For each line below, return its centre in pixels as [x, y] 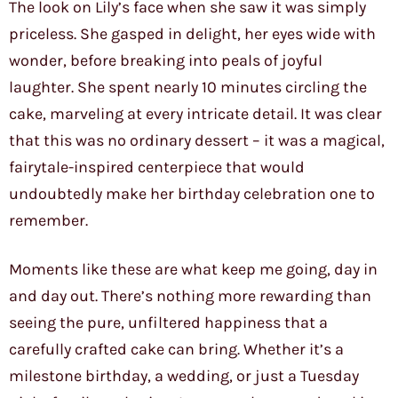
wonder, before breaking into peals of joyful [166, 61]
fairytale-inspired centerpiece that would [157, 167]
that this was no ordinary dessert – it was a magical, [197, 141]
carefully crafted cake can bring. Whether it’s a [176, 350]
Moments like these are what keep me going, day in [193, 270]
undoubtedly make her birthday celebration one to [192, 194]
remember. [48, 221]
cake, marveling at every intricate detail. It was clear [195, 114]
